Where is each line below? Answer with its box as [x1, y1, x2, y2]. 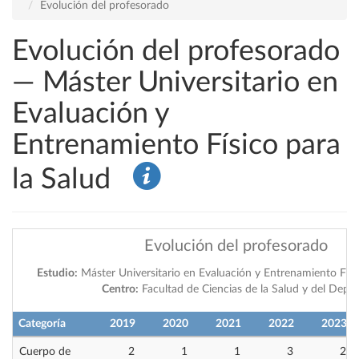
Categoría [18, 318, 66, 329]
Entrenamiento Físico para [12, 131, 341, 159]
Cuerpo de [19, 346, 71, 357]
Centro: [102, 284, 139, 295]
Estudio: [37, 268, 78, 279]
